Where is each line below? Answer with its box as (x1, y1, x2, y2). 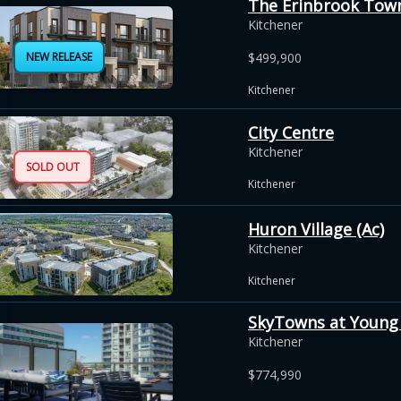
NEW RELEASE (26, 48, 92, 64)
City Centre (248, 121, 334, 143)
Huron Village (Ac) (248, 218, 384, 240)
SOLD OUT (26, 158, 80, 175)
